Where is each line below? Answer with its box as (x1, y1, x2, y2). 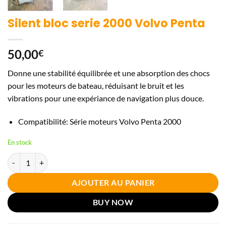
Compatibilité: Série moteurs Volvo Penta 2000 (18, 117, 181, 127)
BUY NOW (92, 197, 134, 207)
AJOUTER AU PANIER (71, 178, 155, 187)
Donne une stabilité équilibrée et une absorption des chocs (8, 68, 210, 78)
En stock (8, 138, 32, 146)
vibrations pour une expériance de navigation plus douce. (8, 93, 204, 103)
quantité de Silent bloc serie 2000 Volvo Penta (7, 153, 151, 162)
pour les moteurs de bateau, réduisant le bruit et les (8, 81, 184, 91)
